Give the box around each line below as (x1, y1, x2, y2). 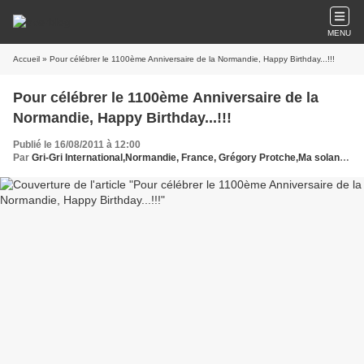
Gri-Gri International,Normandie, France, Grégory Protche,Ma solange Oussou (32, 152, 340, 163)
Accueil (13, 54, 40, 63)
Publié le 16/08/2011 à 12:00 (13, 139, 141, 150)
